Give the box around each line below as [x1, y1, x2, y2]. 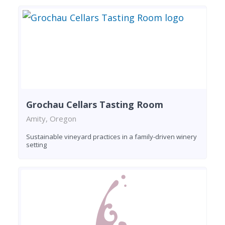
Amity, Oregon [26, 113, 76, 124]
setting [26, 140, 47, 149]
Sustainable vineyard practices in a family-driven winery [26, 132, 197, 141]
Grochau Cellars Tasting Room [26, 98, 163, 110]
